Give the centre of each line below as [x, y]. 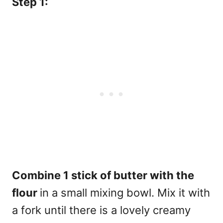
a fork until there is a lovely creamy [101, 210]
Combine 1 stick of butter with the [103, 175]
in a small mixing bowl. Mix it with [125, 192]
